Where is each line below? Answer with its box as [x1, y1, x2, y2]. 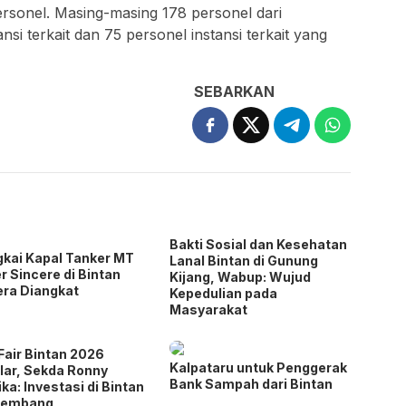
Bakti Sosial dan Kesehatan [169, 236, 348, 252]
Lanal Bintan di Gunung [169, 252, 319, 268]
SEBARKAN [194, 82, 275, 101]
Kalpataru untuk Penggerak [169, 359, 348, 375]
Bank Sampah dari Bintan [169, 375, 333, 391]
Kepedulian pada [169, 285, 278, 301]
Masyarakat [169, 301, 248, 317]
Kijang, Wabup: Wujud [169, 268, 312, 285]
